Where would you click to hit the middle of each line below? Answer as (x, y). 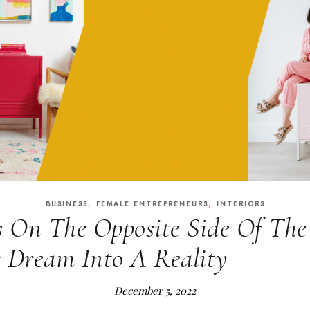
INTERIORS (240, 204)
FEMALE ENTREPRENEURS (152, 204)
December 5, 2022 (155, 291)
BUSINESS (66, 204)
